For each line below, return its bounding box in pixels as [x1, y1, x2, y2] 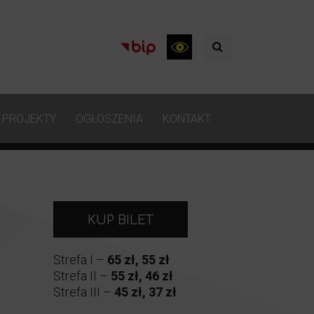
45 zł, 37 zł [114, 284, 177, 299]
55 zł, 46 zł [111, 268, 173, 283]
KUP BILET [88, 213, 153, 227]
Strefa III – [53, 284, 114, 299]
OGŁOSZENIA [75, 111, 143, 125]
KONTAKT [162, 111, 211, 125]
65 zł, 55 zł [107, 252, 170, 267]
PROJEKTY [1, 111, 56, 125]
